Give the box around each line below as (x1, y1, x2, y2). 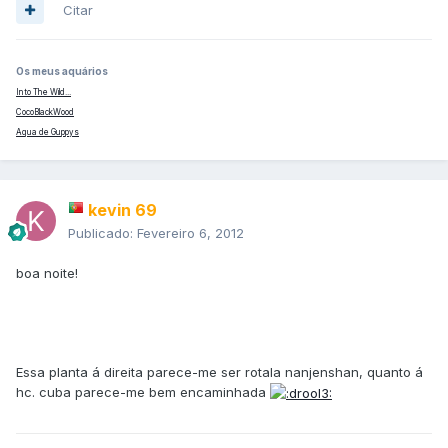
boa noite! (16, 264, 78, 281)
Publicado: (68, 224, 137, 241)
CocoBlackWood (16, 106, 74, 117)
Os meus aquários (16, 64, 108, 77)
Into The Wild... (16, 86, 71, 97)
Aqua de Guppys (16, 126, 79, 137)
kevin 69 (88, 199, 157, 220)
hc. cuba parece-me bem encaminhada (16, 383, 270, 400)
